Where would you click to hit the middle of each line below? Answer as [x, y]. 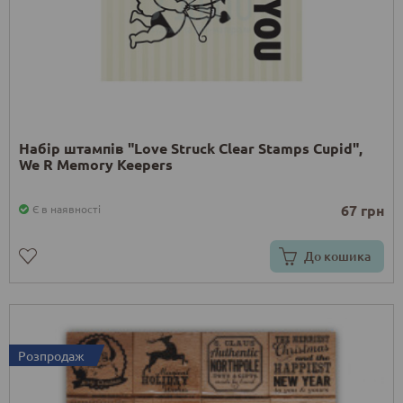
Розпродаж [51, 355]
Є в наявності [67, 208]
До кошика [337, 255]
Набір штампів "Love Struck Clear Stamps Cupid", [191, 148]
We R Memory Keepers [96, 164]
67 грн [363, 210]
